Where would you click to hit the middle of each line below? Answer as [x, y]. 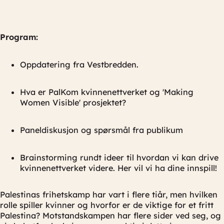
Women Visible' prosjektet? [73, 102]
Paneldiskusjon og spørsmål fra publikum [101, 130]
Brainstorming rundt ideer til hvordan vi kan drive [119, 157]
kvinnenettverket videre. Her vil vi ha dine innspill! [118, 168]
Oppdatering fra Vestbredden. [79, 64]
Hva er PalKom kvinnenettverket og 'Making [107, 92]
